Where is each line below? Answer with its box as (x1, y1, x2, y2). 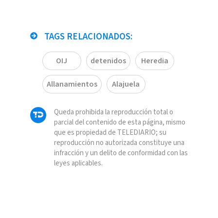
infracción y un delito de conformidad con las (54, 148, 188, 159)
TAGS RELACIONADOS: (42, 30, 132, 44)
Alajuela (112, 79, 140, 90)
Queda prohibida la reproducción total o (54, 107, 173, 118)
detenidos (90, 55, 126, 67)
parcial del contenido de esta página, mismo (54, 117, 185, 128)
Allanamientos (46, 79, 97, 90)
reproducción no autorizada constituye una (54, 138, 184, 148)
